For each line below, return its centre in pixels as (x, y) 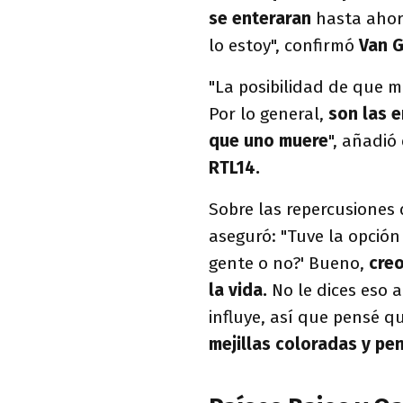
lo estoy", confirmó (284, 45)
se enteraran (260, 18)
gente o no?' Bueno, (289, 263)
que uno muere (269, 141)
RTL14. (234, 168)
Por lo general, (269, 114)
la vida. (238, 290)
